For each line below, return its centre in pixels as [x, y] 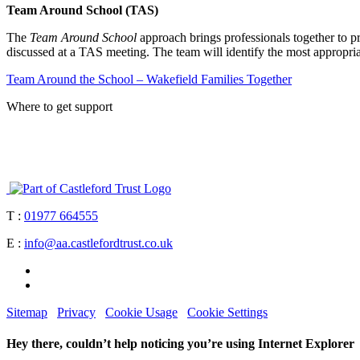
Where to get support [59, 106]
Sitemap [27, 312]
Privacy [76, 312]
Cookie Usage [141, 312]
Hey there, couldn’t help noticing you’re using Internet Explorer [180, 344]
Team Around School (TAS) [82, 10]
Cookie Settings [227, 312]
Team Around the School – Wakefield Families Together [149, 79]
